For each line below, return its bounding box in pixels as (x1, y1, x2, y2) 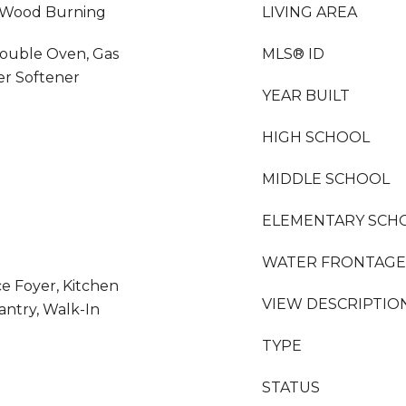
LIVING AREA (262, 4, 357, 21)
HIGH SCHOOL (262, 129, 370, 146)
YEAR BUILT (262, 87, 350, 104)
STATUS (262, 379, 320, 396)
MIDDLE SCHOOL (262, 170, 390, 188)
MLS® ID (262, 45, 324, 63)
